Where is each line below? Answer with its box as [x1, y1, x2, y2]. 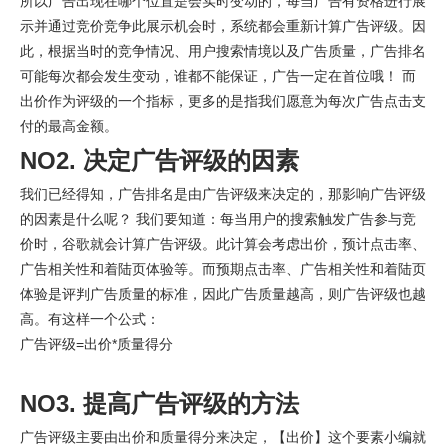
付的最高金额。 [20, 118, 118, 134]
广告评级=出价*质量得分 [20, 336, 173, 352]
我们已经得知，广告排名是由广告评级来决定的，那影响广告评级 [20, 186, 426, 202]
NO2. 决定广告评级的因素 [20, 147, 299, 174]
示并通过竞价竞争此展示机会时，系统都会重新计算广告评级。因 [20, 18, 426, 34]
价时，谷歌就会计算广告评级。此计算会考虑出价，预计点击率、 [20, 236, 426, 252]
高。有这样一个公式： [20, 311, 160, 327]
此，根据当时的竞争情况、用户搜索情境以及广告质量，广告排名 [20, 43, 426, 59]
